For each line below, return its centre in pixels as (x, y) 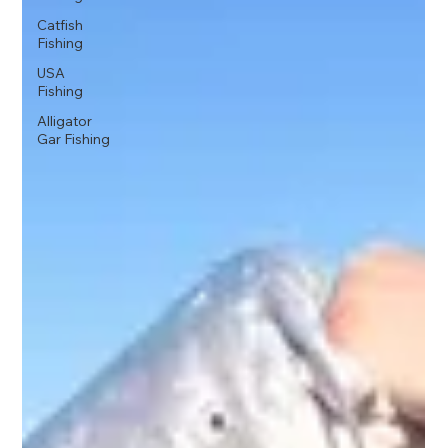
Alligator (65, 121)
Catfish (60, 25)
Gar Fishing (74, 139)
